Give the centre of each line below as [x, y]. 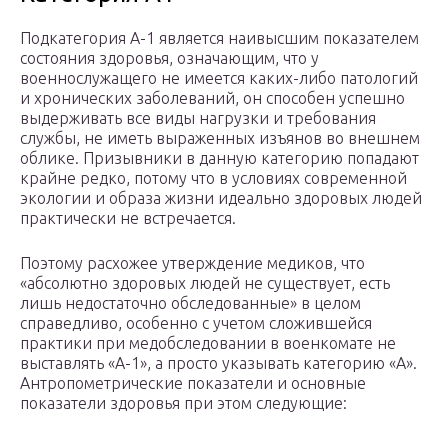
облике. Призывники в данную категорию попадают [219, 158]
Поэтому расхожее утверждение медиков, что [192, 263]
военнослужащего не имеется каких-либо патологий [219, 78]
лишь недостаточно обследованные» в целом [190, 303]
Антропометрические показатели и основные [193, 383]
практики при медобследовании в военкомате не [208, 343]
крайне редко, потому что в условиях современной [213, 178]
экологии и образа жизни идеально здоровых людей [221, 198]
